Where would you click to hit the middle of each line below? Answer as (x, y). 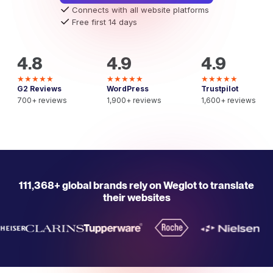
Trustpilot (220, 89)
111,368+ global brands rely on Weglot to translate (136, 185)
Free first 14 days (105, 22)
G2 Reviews (39, 89)
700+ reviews (42, 100)
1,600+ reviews (229, 100)
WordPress (128, 89)
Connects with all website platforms (140, 10)
